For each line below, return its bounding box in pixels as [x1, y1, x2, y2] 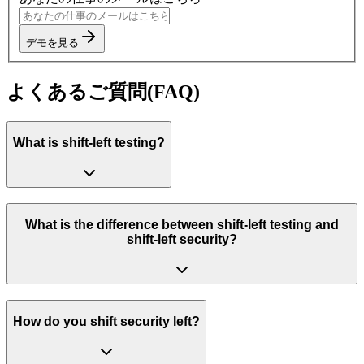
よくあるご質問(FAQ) [6, 80, 200, 102]
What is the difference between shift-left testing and [25, 218, 339, 232]
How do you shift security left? [13, 314, 200, 329]
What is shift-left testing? [13, 136, 165, 150]
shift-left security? [127, 232, 237, 247]
